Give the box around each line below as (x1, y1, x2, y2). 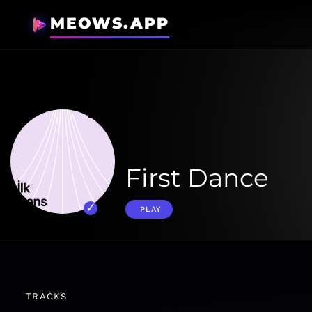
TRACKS (26, 291, 68, 302)
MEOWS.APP (50, 14, 169, 33)
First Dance (125, 162, 269, 193)
